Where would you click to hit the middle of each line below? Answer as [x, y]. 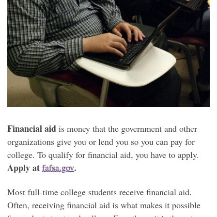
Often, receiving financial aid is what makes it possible [104, 205]
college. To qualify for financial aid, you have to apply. [103, 155]
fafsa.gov [58, 168]
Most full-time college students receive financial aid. [100, 192]
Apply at [25, 168]
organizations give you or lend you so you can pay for [101, 142]
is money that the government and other [127, 129]
